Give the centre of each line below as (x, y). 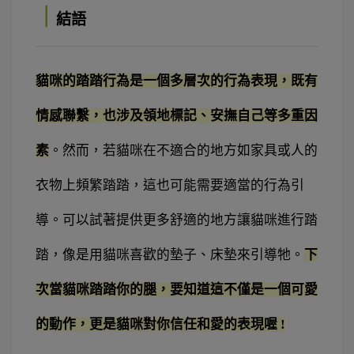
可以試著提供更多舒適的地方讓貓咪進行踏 (190, 220)
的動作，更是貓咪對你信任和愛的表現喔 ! (160, 325)
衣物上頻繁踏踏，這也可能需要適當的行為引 (170, 186)
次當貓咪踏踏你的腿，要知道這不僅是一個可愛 (177, 290)
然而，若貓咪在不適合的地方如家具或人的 (190, 151)
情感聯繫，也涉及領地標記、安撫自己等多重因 (177, 116)
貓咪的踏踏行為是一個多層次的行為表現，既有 (177, 81)
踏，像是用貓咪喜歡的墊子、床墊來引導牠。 (170, 255)
